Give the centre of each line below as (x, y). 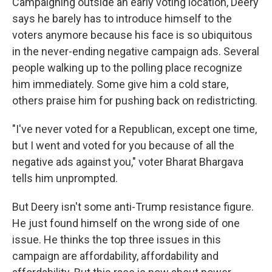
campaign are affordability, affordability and (115, 256)
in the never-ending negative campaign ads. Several (136, 51)
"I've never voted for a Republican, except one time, (134, 129)
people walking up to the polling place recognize (127, 68)
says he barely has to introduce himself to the (122, 19)
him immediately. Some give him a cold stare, (120, 84)
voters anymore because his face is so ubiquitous (132, 35)
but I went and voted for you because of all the (123, 145)
